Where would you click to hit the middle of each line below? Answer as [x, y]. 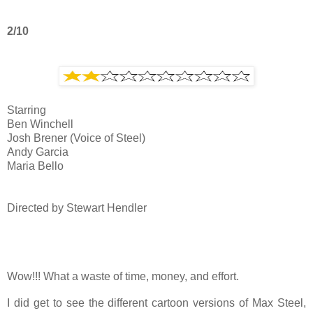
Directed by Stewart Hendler [77, 208]
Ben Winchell [40, 124]
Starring [27, 110]
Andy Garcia [38, 152]
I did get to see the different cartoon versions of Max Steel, [156, 303]
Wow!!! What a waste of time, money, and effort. [123, 276]
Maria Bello [35, 166]
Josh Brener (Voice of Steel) [76, 138]
